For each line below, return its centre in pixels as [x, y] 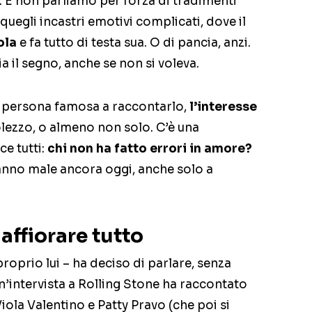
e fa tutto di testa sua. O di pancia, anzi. [134, 43]
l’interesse [223, 107]
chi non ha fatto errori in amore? [150, 149]
